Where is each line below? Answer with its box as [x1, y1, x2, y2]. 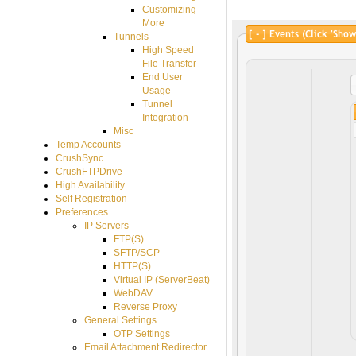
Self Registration [55, 192, 127, 204]
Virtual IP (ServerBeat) [113, 273, 210, 285]
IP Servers [84, 219, 130, 231]
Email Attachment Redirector [84, 341, 207, 353]
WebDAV [113, 287, 153, 299]
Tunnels [113, 30, 149, 42]
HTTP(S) [113, 260, 151, 272]
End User [142, 71, 184, 83]
